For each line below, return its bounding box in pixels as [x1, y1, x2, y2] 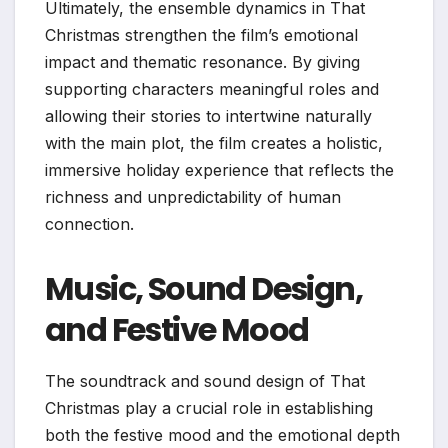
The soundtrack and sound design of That [45, 371, 365, 391]
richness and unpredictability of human [45, 187, 341, 208]
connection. [45, 214, 134, 235]
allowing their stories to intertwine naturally [45, 106, 372, 127]
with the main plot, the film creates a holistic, [45, 133, 383, 154]
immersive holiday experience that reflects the [45, 160, 394, 181]
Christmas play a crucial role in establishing [45, 398, 373, 418]
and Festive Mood [45, 307, 309, 353]
